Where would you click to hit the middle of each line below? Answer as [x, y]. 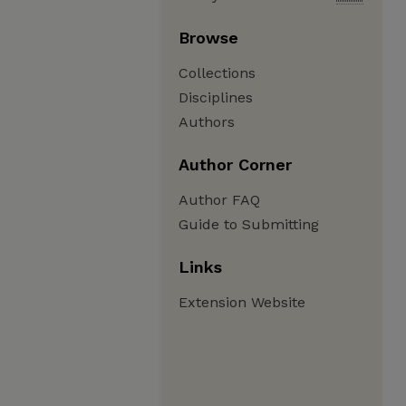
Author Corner [235, 164]
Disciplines [216, 97]
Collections [217, 73]
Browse [208, 38]
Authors [207, 122]
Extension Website [242, 302]
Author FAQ [219, 200]
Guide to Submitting [249, 224]
